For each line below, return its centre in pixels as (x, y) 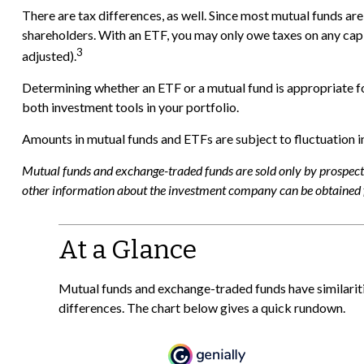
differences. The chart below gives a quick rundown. (201, 307)
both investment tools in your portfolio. (130, 106)
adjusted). (49, 55)
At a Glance (127, 249)
